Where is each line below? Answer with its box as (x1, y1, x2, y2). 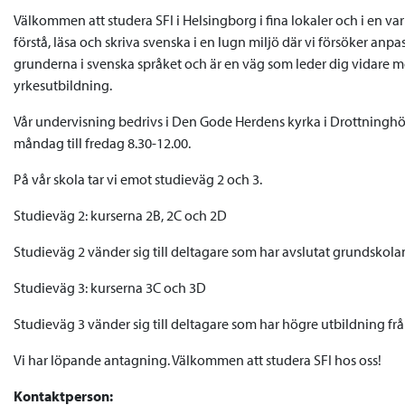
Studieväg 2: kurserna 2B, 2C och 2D (14, 205, 227, 224)
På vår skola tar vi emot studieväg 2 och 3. (14, 169, 265, 188)
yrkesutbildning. (14, 75, 112, 94)
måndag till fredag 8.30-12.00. (14, 133, 191, 152)
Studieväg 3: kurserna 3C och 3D (14, 278, 206, 297)
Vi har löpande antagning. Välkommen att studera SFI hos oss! (14, 350, 381, 369)
